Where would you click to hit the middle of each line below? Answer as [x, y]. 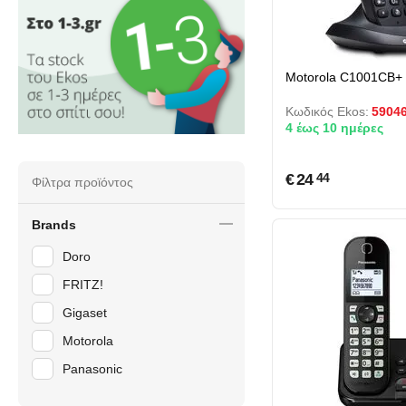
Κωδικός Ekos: [327, 111]
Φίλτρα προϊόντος [82, 182]
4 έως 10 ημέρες [334, 127]
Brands [54, 224]
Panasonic [92, 368]
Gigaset [85, 312]
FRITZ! [83, 284]
